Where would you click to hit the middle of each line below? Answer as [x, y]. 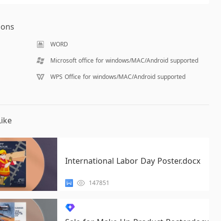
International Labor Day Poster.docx [132, 161]
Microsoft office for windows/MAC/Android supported [124, 60]
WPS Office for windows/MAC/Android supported [118, 77]
